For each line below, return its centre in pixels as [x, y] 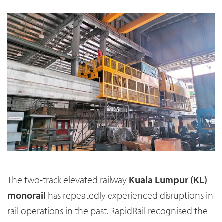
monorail [28, 195]
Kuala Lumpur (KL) [168, 179]
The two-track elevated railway [68, 179]
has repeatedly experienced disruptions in [130, 195]
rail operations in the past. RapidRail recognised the [108, 210]
